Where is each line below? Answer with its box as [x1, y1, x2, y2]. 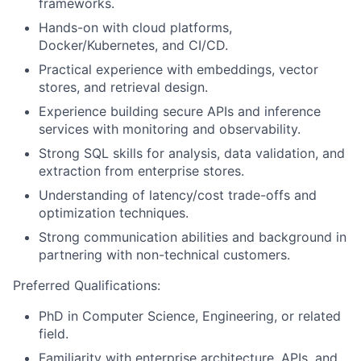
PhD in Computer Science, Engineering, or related [39, 308, 341, 324]
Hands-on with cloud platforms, [39, 19, 232, 35]
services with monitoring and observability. [39, 121, 301, 137]
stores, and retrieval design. [39, 79, 208, 95]
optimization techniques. [39, 205, 189, 221]
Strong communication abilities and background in [39, 229, 346, 245]
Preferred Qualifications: [13, 277, 160, 293]
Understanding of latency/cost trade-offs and [39, 187, 317, 203]
